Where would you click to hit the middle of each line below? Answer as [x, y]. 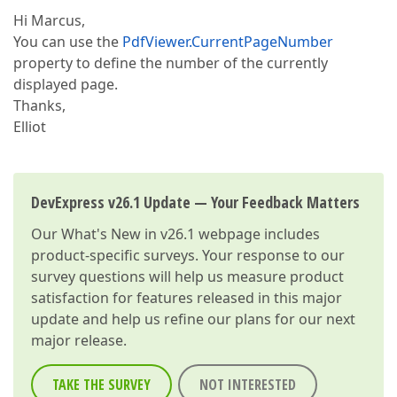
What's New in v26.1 [128, 234]
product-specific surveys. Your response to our [188, 255]
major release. [79, 340]
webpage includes [257, 234]
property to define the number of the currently [171, 63]
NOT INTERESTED [248, 385]
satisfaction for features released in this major [187, 298]
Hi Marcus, [49, 20]
